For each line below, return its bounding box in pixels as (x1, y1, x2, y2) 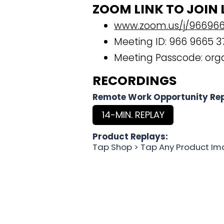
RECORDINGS (92, 71, 177, 89)
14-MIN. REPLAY (101, 108, 164, 121)
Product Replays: (92, 130, 168, 142)
